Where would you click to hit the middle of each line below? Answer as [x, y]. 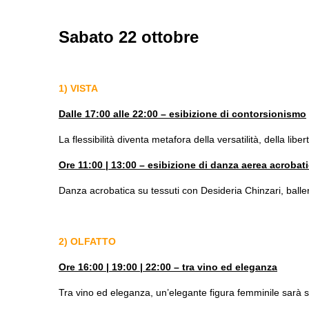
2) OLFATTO [87, 241]
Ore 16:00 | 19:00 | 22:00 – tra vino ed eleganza [168, 267]
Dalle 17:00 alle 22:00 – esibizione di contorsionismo [182, 113]
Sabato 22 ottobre [131, 37]
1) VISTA [78, 88]
